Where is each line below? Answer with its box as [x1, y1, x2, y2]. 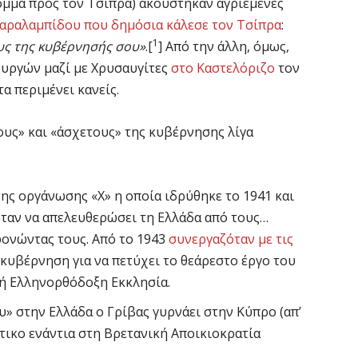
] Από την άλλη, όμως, [158, 38, 289, 56]
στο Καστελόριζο [171, 59, 275, 78]
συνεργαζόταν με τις [169, 230, 293, 249]
